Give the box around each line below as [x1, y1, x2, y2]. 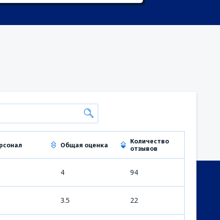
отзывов [130, 144, 158, 153]
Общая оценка [60, 140, 108, 149]
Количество [130, 137, 169, 145]
